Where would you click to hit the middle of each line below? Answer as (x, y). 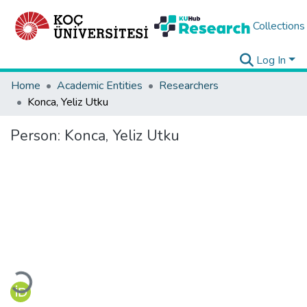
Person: (37, 136)
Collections (279, 26)
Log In (271, 60)
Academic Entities (100, 86)
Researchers (189, 86)
